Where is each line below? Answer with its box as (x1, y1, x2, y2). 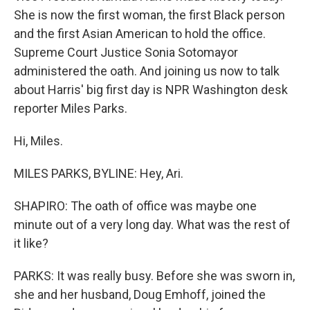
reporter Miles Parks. (14, 101, 127, 116)
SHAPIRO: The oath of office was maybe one (14, 199, 257, 213)
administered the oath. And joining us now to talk (14, 64, 280, 78)
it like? (14, 236, 48, 250)
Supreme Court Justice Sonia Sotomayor (14, 45, 238, 60)
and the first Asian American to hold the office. (14, 26, 266, 41)
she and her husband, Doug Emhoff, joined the (14, 287, 266, 302)
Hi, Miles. (14, 134, 63, 148)
